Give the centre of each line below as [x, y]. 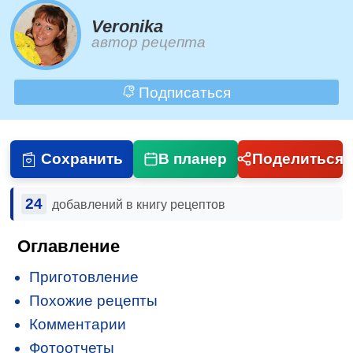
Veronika [128, 27]
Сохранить [82, 158]
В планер [193, 158]
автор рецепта [149, 43]
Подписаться [182, 92]
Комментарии [78, 324]
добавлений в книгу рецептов [138, 204]
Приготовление [84, 277]
